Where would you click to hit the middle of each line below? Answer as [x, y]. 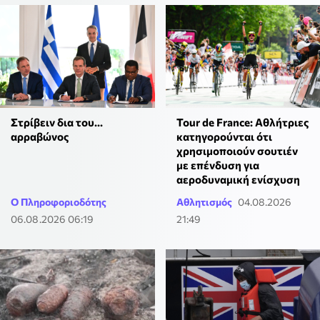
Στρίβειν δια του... [57, 122]
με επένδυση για [217, 165]
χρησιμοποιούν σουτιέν [237, 151]
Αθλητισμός [204, 202]
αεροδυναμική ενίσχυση [238, 180]
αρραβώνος [40, 137]
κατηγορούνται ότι [224, 137]
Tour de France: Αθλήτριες [242, 122]
